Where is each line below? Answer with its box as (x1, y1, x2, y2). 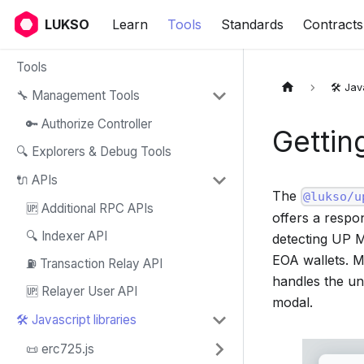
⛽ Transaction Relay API (26, 256, 162, 271)
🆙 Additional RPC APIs (26, 201, 154, 216)
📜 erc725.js (26, 341, 94, 357)
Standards (220, 16, 284, 32)
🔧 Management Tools (16, 88, 140, 103)
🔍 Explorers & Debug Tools (16, 144, 171, 159)
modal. (272, 294, 314, 311)
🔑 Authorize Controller (26, 116, 152, 132)
